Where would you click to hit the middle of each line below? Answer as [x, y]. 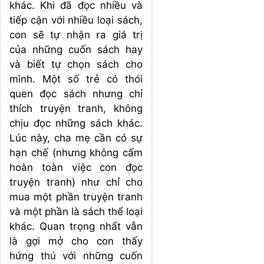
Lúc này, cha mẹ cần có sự [76, 138]
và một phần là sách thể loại [76, 211]
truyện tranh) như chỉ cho [76, 182]
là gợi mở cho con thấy [76, 241]
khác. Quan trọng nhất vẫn [76, 226]
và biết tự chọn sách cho [76, 64]
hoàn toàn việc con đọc [76, 167]
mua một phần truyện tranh [76, 197]
